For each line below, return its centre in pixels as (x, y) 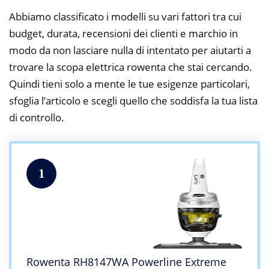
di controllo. (37, 117)
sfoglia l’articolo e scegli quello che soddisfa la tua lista (133, 100)
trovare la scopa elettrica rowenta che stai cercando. (131, 67)
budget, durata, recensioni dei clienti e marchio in (123, 33)
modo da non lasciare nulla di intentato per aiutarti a (130, 50)
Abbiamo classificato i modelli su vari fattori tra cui (125, 16)
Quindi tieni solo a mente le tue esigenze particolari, (129, 83)
